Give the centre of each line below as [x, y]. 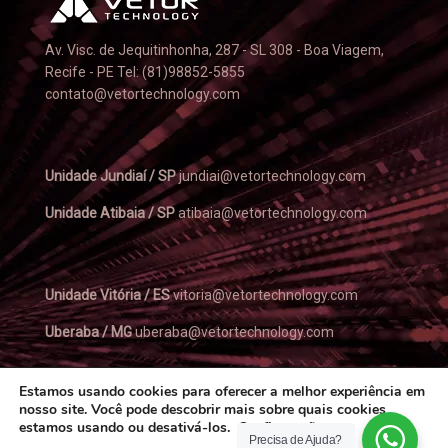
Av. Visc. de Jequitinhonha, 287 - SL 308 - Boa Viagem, [214, 50]
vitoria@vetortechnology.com [264, 295]
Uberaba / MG [88, 332]
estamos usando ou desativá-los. [128, 427]
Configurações [284, 427]
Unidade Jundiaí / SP [110, 176]
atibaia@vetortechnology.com [271, 213]
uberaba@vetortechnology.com [233, 332]
